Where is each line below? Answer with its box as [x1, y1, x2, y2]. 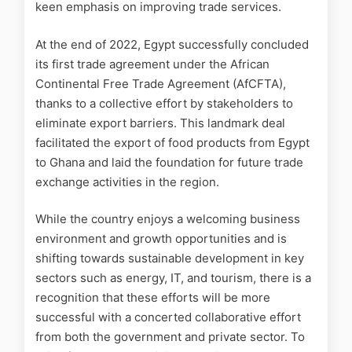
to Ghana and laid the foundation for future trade [35, 154, 303, 170]
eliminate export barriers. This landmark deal [35, 115, 285, 130]
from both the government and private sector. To [35, 329, 305, 345]
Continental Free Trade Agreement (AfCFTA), [35, 75, 286, 91]
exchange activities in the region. [35, 174, 219, 189]
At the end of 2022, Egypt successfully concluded [35, 36, 309, 52]
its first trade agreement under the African [35, 56, 269, 71]
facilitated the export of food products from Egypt [35, 134, 310, 150]
